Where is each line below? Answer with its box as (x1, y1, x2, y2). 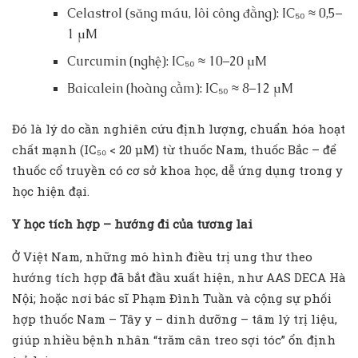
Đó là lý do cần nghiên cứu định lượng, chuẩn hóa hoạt (12, 121, 345, 137)
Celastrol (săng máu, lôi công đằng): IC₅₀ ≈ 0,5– (66, 5, 342, 22)
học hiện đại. (12, 183, 89, 200)
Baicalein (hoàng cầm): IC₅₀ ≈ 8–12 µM (66, 80, 293, 97)
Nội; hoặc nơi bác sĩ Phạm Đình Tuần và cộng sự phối (12, 290, 332, 307)
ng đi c (138, 216, 179, 233)
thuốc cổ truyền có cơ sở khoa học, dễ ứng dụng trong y (12, 162, 343, 179)
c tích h (38, 216, 85, 233)
